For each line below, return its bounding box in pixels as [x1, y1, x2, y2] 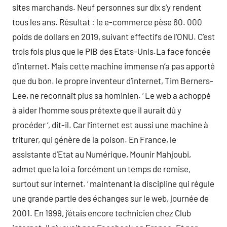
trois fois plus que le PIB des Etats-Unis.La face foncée [12, 46, 211, 56]
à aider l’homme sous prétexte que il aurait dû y [12, 105, 181, 115]
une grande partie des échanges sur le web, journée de [12, 193, 209, 203]
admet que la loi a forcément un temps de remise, [12, 164, 191, 174]
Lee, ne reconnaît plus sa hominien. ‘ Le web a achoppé [12, 90, 211, 100]
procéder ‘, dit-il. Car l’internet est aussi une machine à [12, 120, 208, 130]
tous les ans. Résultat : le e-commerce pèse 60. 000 [12, 17, 202, 27]
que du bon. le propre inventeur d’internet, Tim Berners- [12, 75, 213, 86]
